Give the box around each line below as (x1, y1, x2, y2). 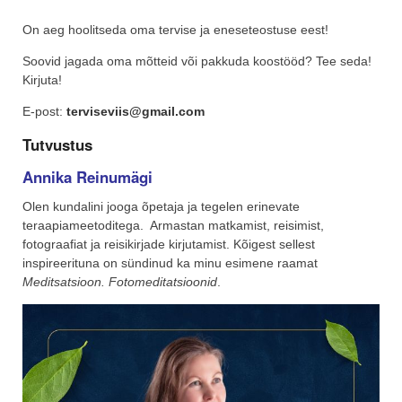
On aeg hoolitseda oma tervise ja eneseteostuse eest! (22, 22, 328, 38)
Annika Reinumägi (22, 165, 153, 188)
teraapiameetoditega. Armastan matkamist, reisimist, (22, 217, 324, 232)
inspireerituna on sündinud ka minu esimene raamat (22, 255, 321, 270)
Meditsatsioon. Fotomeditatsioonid (22, 274, 217, 289)
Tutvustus (22, 134, 92, 156)
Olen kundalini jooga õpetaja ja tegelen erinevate (22, 198, 300, 214)
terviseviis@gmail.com (66, 104, 205, 119)
